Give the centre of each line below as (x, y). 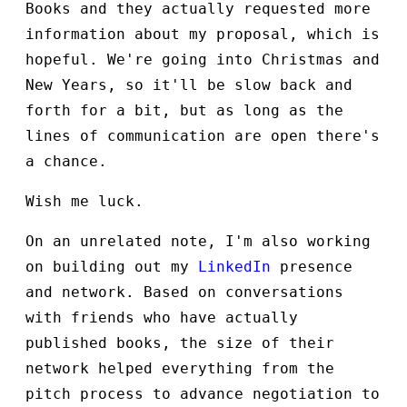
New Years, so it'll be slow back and (189, 84)
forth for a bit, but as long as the (184, 110)
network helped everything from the (180, 368)
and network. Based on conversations (184, 292)
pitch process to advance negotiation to (203, 393)
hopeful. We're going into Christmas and (203, 59)
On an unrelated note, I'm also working (198, 241)
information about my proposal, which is (203, 34)
